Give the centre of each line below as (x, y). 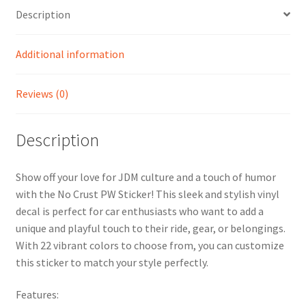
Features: (37, 295)
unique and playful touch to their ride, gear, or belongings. (150, 228)
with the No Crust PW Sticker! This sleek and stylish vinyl (147, 194)
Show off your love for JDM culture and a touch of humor (145, 177)
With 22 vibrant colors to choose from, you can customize (150, 245)
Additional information (70, 54)
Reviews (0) (42, 93)
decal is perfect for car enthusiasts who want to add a (139, 211)
